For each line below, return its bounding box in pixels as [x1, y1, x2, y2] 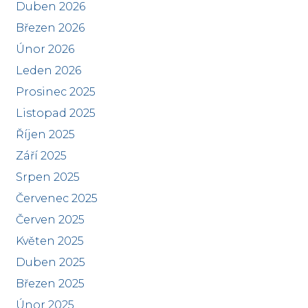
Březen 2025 [15, 277, 85, 290]
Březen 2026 [15, 21, 85, 34]
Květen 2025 [15, 234, 84, 247]
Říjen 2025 [15, 128, 75, 141]
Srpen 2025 [15, 170, 80, 184]
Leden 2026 [15, 64, 81, 77]
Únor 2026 [15, 43, 74, 56]
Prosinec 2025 [15, 85, 96, 98]
